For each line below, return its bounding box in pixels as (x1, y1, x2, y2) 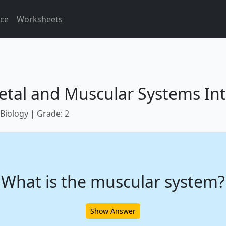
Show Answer (90, 206, 136, 216)
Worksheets (17, 13, 63, 25)
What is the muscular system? (1, 170, 225, 192)
